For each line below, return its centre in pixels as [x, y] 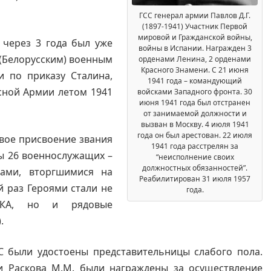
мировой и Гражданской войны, [195, 38]
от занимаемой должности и [195, 114]
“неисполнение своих [195, 157]
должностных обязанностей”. [195, 168]
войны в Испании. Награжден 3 [195, 48]
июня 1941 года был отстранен [195, 103]
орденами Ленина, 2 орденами [195, 59]
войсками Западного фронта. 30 [195, 92]
